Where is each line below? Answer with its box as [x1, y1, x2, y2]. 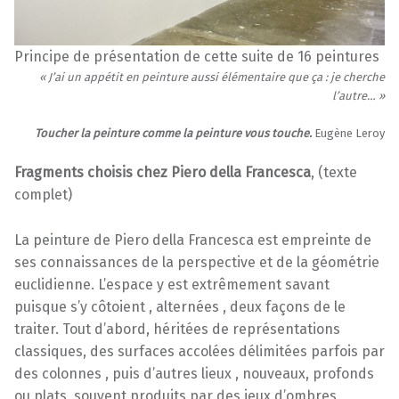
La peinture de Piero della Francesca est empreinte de [14, 232, 371, 248]
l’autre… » [332, 89, 385, 102]
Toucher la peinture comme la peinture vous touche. [35, 126, 312, 141]
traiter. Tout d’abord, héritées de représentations [14, 321, 340, 338]
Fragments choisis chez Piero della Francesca [14, 164, 311, 182]
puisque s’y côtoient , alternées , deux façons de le [14, 298, 346, 315]
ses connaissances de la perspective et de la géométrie [14, 254, 379, 271]
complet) [14, 186, 72, 204]
